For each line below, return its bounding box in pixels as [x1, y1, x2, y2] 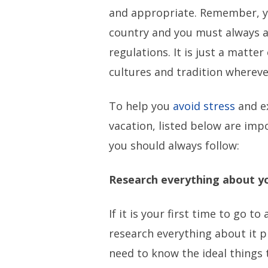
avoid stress [173, 99, 236, 113]
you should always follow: [109, 138, 240, 153]
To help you [109, 99, 173, 113]
